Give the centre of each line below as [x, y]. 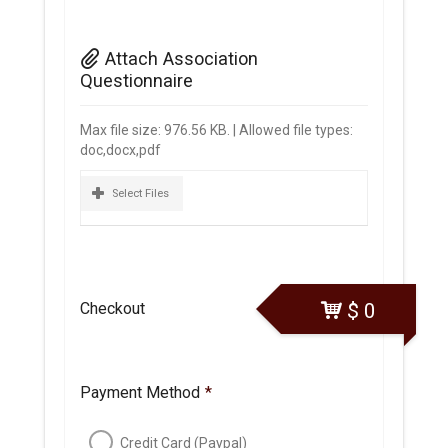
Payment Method [139, 392]
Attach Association [181, 58]
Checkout [112, 308]
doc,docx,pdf [120, 149]
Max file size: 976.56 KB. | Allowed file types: [216, 129]
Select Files [140, 194]
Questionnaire [136, 80]
